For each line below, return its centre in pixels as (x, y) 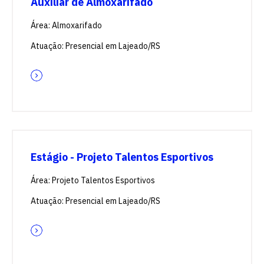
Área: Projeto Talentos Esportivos (93, 180)
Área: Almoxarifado (66, 25)
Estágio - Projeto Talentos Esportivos (122, 157)
